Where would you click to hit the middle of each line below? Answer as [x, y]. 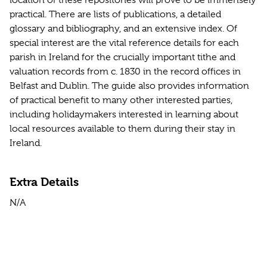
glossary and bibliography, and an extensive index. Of [123, 29]
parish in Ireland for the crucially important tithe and [122, 58]
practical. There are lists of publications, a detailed [115, 15]
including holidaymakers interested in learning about [124, 115]
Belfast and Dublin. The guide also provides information [129, 86]
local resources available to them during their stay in [122, 129]
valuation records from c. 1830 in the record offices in [125, 72]
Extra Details [44, 182]
